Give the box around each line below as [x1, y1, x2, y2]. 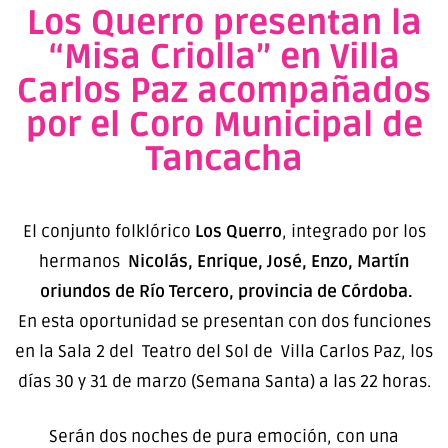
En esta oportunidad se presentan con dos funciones [17, 310, 431, 332]
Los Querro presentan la [26, 2, 422, 44]
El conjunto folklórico [22, 220, 195, 242]
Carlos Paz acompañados [17, 70, 431, 112]
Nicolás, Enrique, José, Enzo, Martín [128, 250, 409, 272]
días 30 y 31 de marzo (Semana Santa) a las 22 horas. [17, 370, 431, 392]
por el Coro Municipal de [25, 104, 423, 146]
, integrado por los [281, 220, 426, 242]
